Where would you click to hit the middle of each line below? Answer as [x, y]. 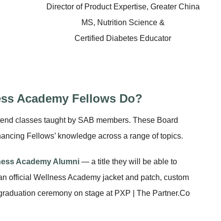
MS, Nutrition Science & [123, 22]
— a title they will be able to [128, 161]
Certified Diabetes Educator [123, 38]
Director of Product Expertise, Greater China [123, 6]
